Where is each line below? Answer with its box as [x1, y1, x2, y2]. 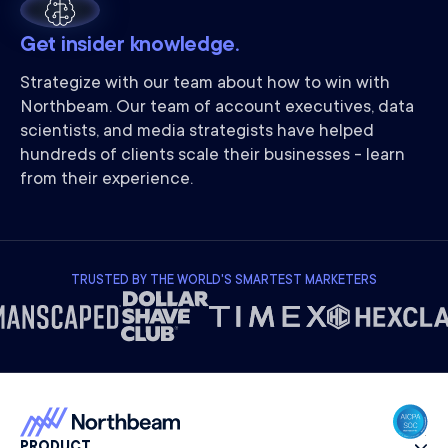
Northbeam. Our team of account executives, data [20, 98, 414, 118]
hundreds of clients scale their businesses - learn [20, 146, 405, 166]
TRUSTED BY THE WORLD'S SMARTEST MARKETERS [71, 274, 377, 288]
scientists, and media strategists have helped [20, 122, 374, 142]
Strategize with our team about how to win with [20, 74, 390, 94]
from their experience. [20, 170, 193, 190]
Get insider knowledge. [20, 34, 240, 58]
